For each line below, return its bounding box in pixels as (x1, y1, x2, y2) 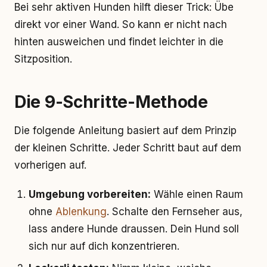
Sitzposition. (14, 53, 72, 65)
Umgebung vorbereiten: (29, 188, 151, 200)
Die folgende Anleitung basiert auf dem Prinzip (14, 125, 237, 136)
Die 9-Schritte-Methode (14, 92, 208, 112)
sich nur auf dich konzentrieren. (29, 240, 179, 252)
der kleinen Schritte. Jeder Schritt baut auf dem (14, 142, 241, 154)
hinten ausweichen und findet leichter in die (14, 36, 223, 48)
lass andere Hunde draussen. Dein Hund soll (29, 223, 239, 235)
